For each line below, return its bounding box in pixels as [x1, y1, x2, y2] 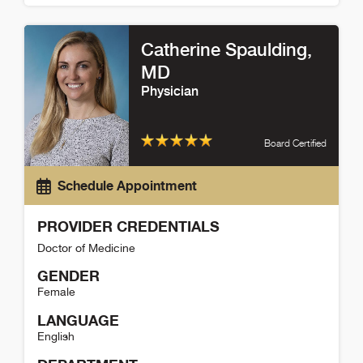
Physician [141, 83, 199, 99]
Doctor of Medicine [37, 241, 135, 255]
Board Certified [263, 137, 327, 150]
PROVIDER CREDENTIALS [37, 217, 220, 236]
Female [37, 285, 75, 299]
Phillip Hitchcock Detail [23, 6, 160, 22]
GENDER [37, 267, 100, 285]
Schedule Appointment [58, 177, 197, 194]
